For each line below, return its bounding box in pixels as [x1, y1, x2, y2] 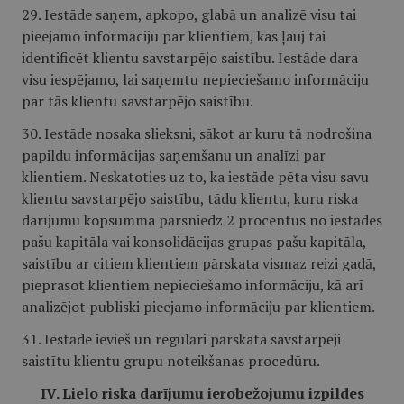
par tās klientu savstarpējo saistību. [22, 91, 253, 111]
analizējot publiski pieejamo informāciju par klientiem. [22, 297, 375, 317]
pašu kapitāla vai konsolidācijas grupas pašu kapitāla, [22, 232, 366, 252]
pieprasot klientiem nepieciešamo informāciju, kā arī [22, 275, 363, 295]
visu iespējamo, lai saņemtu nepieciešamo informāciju [22, 69, 369, 89]
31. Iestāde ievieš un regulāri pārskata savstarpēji [22, 329, 341, 349]
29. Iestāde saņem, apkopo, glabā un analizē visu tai [22, 5, 356, 24]
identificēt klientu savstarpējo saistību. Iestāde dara [22, 48, 358, 68]
